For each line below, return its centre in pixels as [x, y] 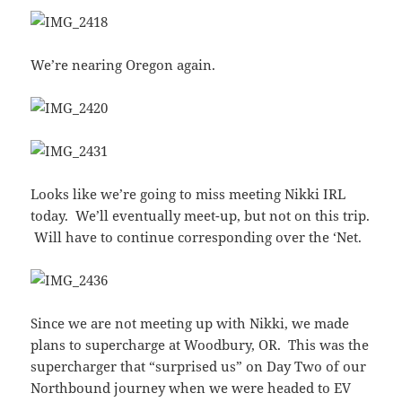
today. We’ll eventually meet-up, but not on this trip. [201, 216]
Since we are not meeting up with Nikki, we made [190, 323]
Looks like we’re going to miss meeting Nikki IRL [188, 194]
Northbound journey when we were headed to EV [191, 388]
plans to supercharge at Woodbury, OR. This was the [200, 345]
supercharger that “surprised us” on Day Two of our [199, 367]
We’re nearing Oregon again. [123, 65]
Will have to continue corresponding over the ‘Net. [197, 237]
